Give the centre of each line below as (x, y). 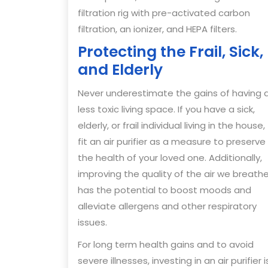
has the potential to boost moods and (165, 190)
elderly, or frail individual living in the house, (171, 126)
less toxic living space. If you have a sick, (166, 109)
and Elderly (120, 70)
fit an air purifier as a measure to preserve (172, 142)
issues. (92, 223)
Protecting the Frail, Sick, (170, 52)
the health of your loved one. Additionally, (170, 158)
